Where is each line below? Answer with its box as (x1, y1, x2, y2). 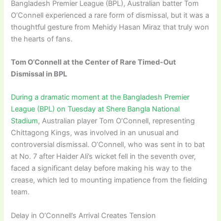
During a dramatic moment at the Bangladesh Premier (11, 93, 190, 102)
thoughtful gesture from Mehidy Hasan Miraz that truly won (11, 22, 210, 32)
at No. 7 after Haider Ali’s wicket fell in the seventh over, (11, 152, 196, 161)
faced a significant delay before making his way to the (11, 164, 192, 173)
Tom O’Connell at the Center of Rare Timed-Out (11, 57, 177, 67)
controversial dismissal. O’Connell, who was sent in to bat (11, 140, 205, 149)
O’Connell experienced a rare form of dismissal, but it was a (11, 10, 210, 20)
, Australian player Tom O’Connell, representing (38, 116, 195, 126)
